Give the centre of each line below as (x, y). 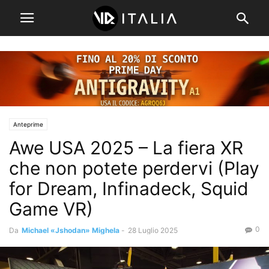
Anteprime (28, 125)
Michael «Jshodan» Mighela (71, 231)
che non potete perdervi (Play (134, 168)
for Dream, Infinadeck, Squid (129, 189)
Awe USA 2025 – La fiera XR (126, 148)
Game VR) (51, 209)
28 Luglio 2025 (153, 231)
